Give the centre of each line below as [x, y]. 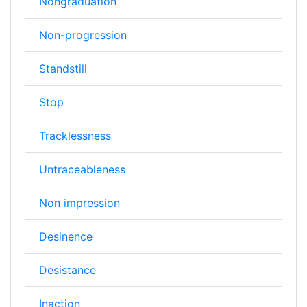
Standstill [63, 68]
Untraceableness [82, 169]
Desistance [67, 270]
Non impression [79, 202]
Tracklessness [75, 135]
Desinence [66, 236]
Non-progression [83, 35]
